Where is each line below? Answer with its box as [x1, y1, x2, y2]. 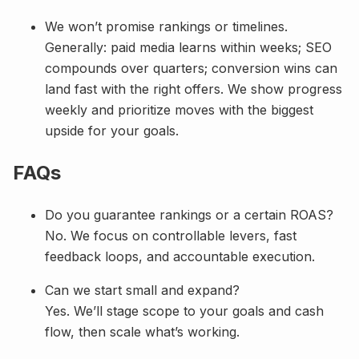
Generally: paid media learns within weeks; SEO [45, 39, 332, 56]
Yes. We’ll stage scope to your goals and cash [45, 302, 324, 319]
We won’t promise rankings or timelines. [45, 18, 288, 35]
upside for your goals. [45, 123, 179, 139]
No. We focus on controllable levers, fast [45, 227, 296, 244]
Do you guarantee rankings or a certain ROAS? [45, 206, 333, 223]
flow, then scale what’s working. [45, 323, 240, 340]
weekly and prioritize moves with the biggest [45, 102, 313, 119]
